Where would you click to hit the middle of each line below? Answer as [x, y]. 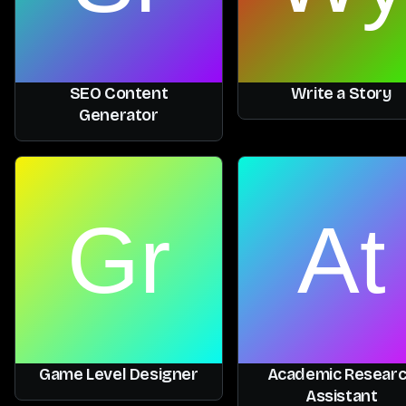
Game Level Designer [119, 374]
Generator [119, 115]
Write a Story [341, 93]
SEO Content [119, 93]
